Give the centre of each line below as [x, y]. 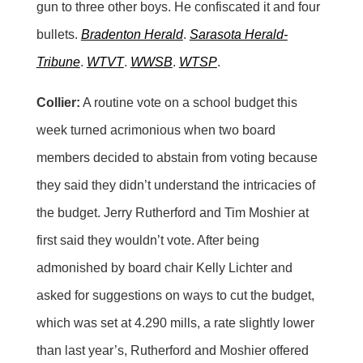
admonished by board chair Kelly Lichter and [164, 267]
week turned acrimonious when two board [156, 130]
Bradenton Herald [132, 34]
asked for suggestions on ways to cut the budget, [175, 295]
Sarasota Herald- [238, 34]
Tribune [58, 62]
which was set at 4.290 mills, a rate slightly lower [175, 322]
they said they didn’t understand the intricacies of [175, 185]
